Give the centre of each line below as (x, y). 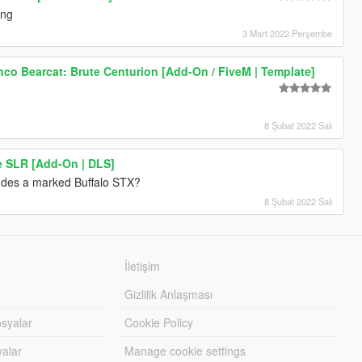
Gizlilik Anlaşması (169, 294)
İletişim (143, 265)
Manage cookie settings (185, 350)
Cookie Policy (159, 322)
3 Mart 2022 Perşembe (288, 33)
